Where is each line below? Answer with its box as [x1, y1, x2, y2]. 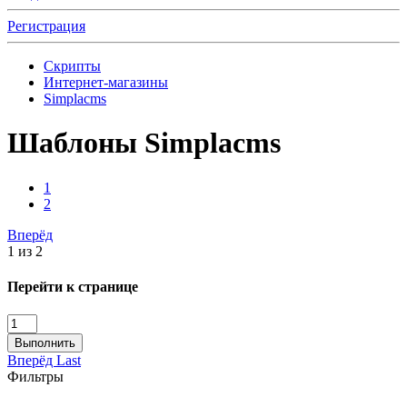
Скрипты [44, 58, 101, 74]
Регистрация [7, 18, 85, 34]
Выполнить [15, 336, 75, 351]
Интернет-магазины [44, 74, 168, 90]
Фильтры [7, 369, 64, 385]
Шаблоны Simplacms [7, 126, 281, 160]
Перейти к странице [7, 279, 138, 295]
